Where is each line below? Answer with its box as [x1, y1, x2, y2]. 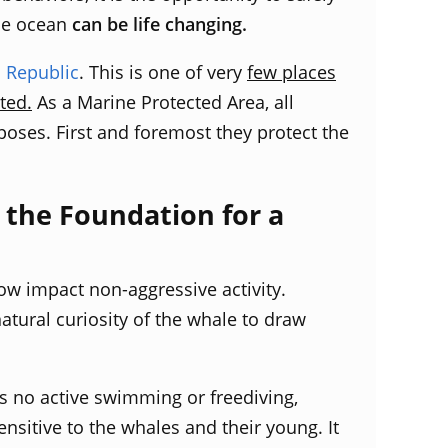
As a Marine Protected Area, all [32, 89, 294, 114]
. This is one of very [79, 59, 247, 84]
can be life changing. [67, 11, 247, 36]
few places [247, 59, 336, 84]
